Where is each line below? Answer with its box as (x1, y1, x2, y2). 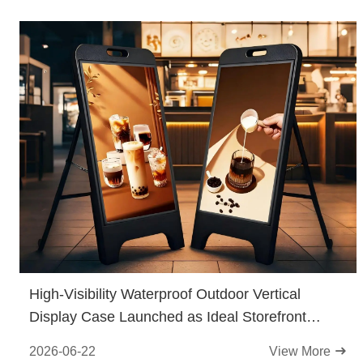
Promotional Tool (29, 331, 138, 348)
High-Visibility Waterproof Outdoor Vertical (29, 286, 301, 302)
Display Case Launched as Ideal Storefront (29, 309, 306, 325)
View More (269, 344, 334, 358)
